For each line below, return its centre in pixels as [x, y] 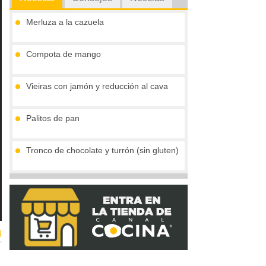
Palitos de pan [53, 118]
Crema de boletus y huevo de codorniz [99, 183]
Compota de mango [64, 54]
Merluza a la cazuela [65, 22]
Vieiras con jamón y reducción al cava [97, 86]
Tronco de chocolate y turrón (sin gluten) [102, 151]
